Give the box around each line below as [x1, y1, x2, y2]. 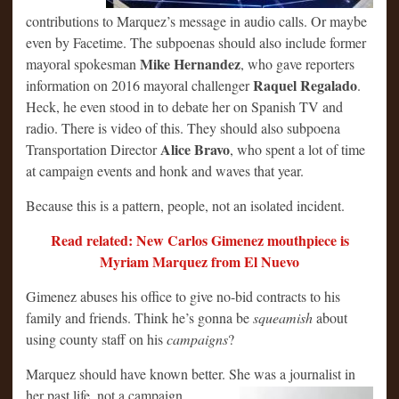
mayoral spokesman [26, 53, 140, 73]
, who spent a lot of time [230, 139, 365, 159]
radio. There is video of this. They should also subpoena [26, 118, 340, 137]
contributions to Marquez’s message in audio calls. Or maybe [26, 11, 367, 30]
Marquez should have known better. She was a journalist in [26, 363, 355, 383]
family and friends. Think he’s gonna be [26, 307, 253, 327]
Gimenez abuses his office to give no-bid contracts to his [26, 286, 340, 305]
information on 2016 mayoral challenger [26, 75, 253, 94]
